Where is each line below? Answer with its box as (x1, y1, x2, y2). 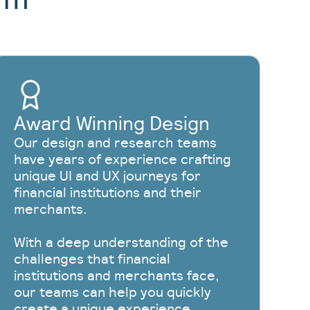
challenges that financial (13, 250, 170, 268)
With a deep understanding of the (13, 233, 228, 251)
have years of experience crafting (13, 150, 231, 168)
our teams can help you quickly (13, 283, 211, 301)
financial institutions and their (13, 183, 201, 201)
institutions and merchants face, (13, 266, 219, 284)
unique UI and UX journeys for (13, 167, 201, 185)
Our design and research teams (13, 134, 217, 152)
